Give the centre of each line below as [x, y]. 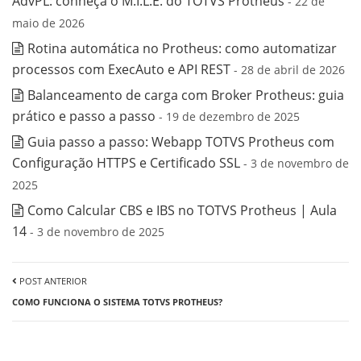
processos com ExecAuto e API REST [121, 69]
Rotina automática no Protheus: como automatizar [182, 48]
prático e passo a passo [84, 116]
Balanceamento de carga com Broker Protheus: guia [186, 95]
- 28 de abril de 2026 [289, 70]
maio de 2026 [48, 23]
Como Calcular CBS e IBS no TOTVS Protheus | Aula [182, 210]
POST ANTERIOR [52, 281]
